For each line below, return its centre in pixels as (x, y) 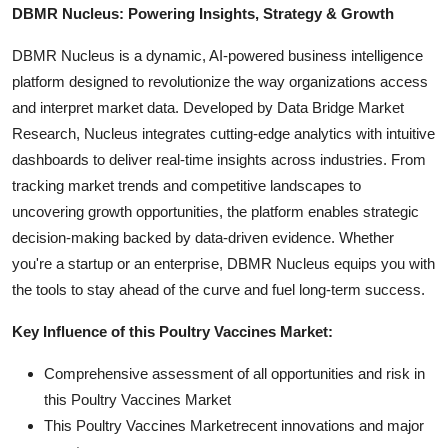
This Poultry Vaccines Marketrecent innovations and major (234, 425)
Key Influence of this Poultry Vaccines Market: (172, 331)
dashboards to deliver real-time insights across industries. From (219, 159)
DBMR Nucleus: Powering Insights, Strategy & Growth (203, 13)
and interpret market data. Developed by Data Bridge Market (208, 107)
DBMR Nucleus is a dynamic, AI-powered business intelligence (217, 55)
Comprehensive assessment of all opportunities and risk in (234, 373)
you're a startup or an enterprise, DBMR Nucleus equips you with (223, 263)
